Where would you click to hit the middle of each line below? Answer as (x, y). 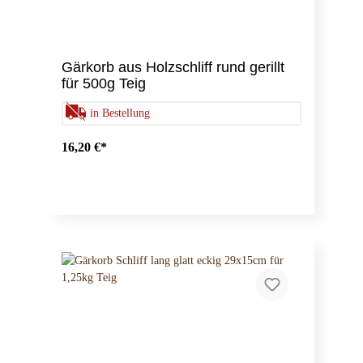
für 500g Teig (104, 84)
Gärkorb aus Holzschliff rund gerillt (173, 68)
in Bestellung (120, 113)
